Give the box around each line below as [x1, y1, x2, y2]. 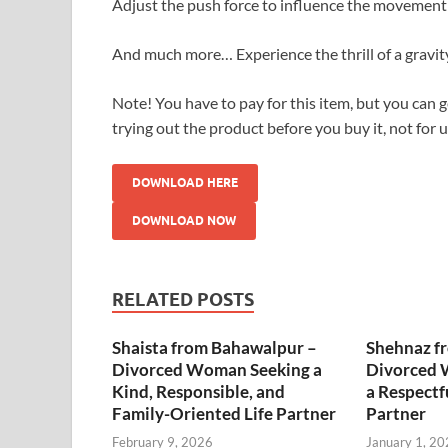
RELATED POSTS [112, 288, 254, 310]
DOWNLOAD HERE [132, 174, 238, 190]
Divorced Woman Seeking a [112, 358, 322, 380]
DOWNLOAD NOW [132, 212, 236, 228]
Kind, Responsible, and [112, 380, 285, 402]
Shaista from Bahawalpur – [112, 336, 317, 358]
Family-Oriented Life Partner [112, 402, 336, 424]
